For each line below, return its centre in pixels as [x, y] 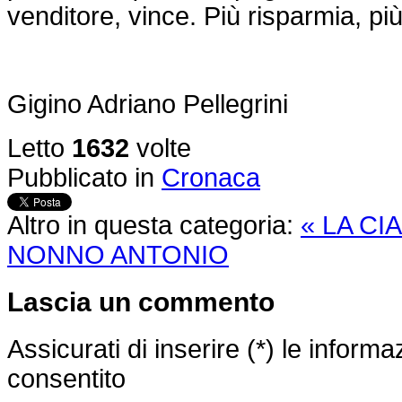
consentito [66, 378]
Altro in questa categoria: [150, 226]
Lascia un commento [141, 301]
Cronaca [211, 178]
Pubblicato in [81, 178]
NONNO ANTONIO [118, 255]
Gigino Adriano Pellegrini [148, 105]
